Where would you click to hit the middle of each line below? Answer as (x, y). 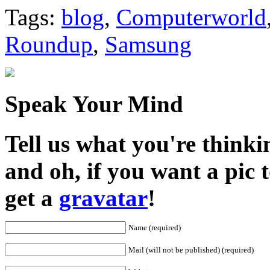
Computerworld (191, 17)
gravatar (103, 198)
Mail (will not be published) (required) (191, 250)
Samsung (148, 45)
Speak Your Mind (94, 104)
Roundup (49, 45)
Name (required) (155, 227)
